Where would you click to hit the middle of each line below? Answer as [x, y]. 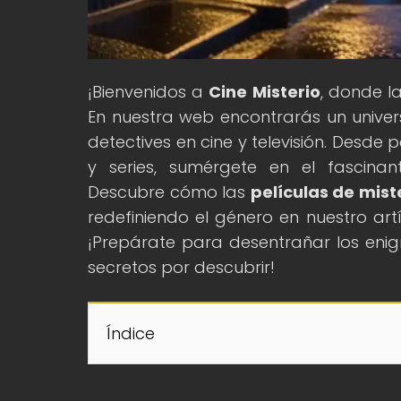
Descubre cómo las [169, 192]
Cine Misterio [264, 91]
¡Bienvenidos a [149, 91]
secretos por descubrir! [181, 267]
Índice [131, 333]
